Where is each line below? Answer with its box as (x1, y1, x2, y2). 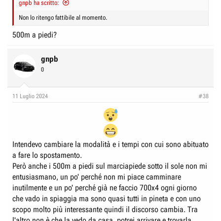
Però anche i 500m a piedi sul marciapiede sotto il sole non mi (12, 161, 207, 171)
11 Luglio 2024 (12, 93, 48, 100)
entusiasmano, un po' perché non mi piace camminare (12, 172, 181, 182)
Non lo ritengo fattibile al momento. (19, 14, 108, 21)
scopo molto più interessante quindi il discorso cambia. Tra (12, 205, 198, 214)
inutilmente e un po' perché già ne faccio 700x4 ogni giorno (12, 183, 197, 192)
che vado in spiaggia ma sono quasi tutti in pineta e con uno (12, 194, 201, 203)
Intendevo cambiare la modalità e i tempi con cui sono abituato (12, 140, 209, 149)
